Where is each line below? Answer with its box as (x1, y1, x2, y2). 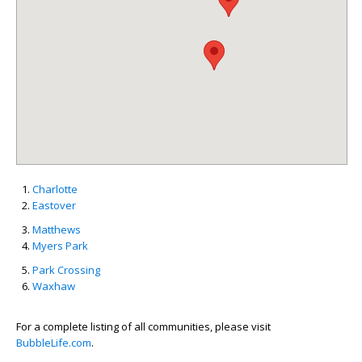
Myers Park (32, 238, 88, 253)
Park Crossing (32, 263, 100, 277)
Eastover (32, 198, 76, 213)
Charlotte (32, 182, 78, 196)
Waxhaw (32, 279, 75, 293)
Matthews (32, 222, 81, 237)
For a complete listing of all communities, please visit (16, 319, 271, 334)
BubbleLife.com (16, 335, 91, 350)
